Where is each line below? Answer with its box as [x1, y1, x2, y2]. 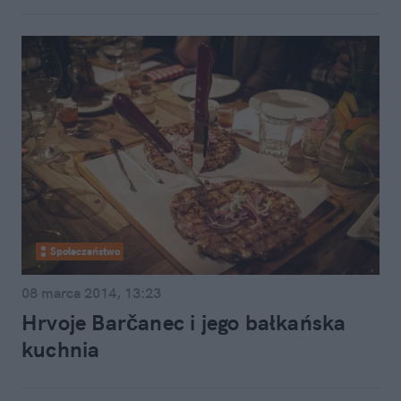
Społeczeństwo [50, 244, 120, 258]
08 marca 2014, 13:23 [21, 284, 161, 302]
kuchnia [21, 336, 100, 363]
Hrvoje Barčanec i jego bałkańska [21, 309, 346, 336]
